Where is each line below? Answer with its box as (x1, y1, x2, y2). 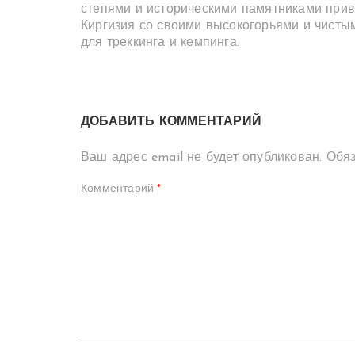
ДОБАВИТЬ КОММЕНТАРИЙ (81, 116, 261, 128)
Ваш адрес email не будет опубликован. (81, 151, 323, 164)
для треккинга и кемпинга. (81, 36, 239, 49)
